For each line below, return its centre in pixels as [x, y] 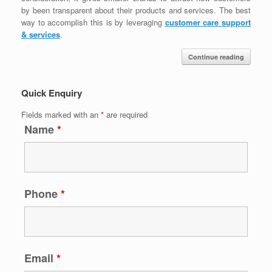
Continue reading [216, 56]
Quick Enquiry [52, 93]
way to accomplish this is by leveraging [93, 22]
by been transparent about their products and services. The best [136, 10]
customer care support [208, 22]
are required [126, 114]
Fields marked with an [61, 114]
